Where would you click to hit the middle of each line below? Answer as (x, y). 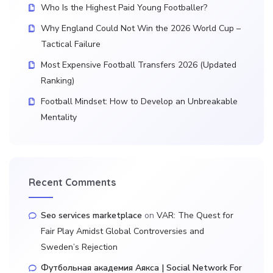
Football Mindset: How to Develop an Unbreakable (139, 101)
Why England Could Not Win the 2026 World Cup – (141, 28)
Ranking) (58, 81)
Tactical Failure (71, 44)
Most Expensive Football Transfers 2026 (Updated (139, 65)
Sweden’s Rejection (79, 247)
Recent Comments (72, 182)
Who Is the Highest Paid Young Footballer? (124, 8)
